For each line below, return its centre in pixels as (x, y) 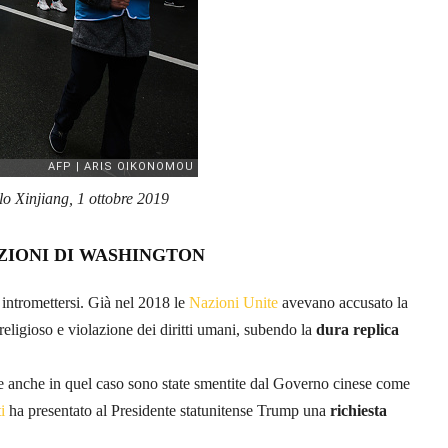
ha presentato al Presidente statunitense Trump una (167, 410)
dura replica (357, 329)
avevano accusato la (343, 302)
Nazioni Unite (233, 302)
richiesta (358, 410)
